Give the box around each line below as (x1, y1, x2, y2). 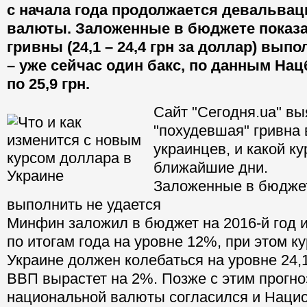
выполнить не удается (7, 196, 161, 214)
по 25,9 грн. (7, 75, 90, 93)
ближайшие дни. (153, 159, 268, 177)
